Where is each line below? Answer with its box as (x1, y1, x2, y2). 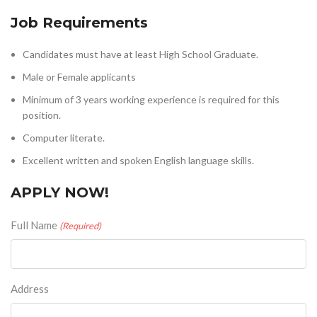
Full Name (11, 219, 57, 231)
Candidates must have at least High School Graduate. (23, 48, 258, 60)
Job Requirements (11, 14, 148, 31)
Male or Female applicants (23, 71, 136, 83)
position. (23, 109, 61, 121)
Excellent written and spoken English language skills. (23, 154, 254, 166)
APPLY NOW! (11, 184, 109, 201)
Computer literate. (23, 132, 105, 144)
